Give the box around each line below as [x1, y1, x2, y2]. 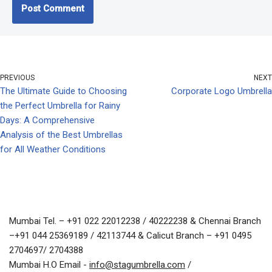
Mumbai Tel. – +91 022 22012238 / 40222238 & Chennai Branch [9, 216, 261, 227]
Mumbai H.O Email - [9, 259, 89, 271]
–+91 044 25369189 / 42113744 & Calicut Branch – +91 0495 [9, 230, 251, 242]
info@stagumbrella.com [89, 259, 185, 271]
